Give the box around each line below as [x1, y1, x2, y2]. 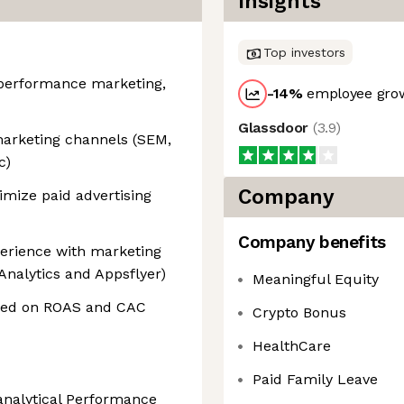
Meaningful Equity [252, 271, 379, 288]
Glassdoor [238, 119, 313, 136]
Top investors [263, 45, 345, 60]
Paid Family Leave [252, 371, 378, 388]
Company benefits [238, 232, 386, 252]
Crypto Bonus [252, 304, 346, 321]
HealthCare [252, 337, 331, 354]
